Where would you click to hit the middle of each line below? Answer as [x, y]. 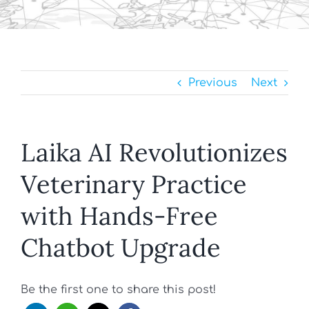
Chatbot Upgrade [121, 248]
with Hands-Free [119, 216]
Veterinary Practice [134, 184]
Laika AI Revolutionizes [154, 152]
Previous [213, 83]
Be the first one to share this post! [118, 290]
